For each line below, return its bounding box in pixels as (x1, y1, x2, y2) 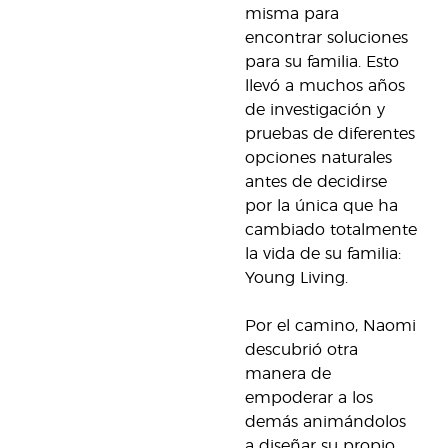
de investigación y (245, 102, 385, 118)
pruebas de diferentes (245, 126, 415, 142)
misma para (245, 6, 339, 22)
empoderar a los (245, 390, 373, 406)
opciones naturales (245, 150, 392, 166)
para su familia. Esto (245, 54, 399, 70)
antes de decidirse (245, 174, 387, 190)
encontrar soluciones (245, 30, 408, 46)
